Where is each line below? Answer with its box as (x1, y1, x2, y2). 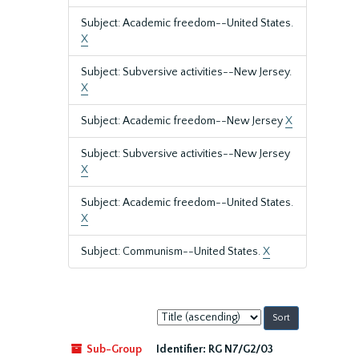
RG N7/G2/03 (208, 343, 273, 356)
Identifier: (156, 343, 206, 356)
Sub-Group (84, 343, 142, 356)
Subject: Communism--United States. (81, 245, 263, 258)
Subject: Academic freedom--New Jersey (81, 115, 285, 127)
